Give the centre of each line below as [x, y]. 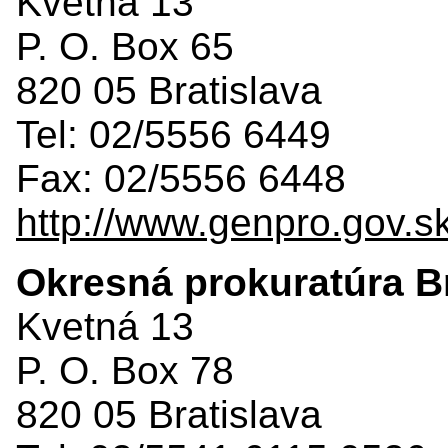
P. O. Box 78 [125, 370]
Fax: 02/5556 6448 [181, 178]
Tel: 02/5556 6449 [173, 134]
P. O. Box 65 [125, 46]
